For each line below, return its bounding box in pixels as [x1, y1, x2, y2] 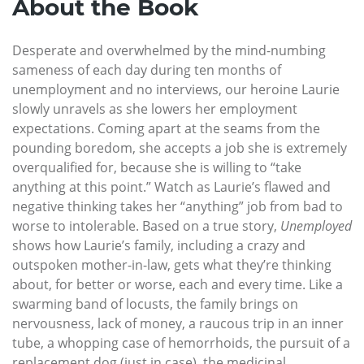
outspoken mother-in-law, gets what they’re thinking [12, 256, 331, 275]
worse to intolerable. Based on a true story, [12, 217, 280, 236]
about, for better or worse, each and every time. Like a [12, 275, 343, 294]
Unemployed [280, 217, 352, 236]
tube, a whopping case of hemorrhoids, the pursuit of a [12, 334, 350, 353]
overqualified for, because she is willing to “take [12, 158, 301, 177]
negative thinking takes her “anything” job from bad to [12, 197, 343, 216]
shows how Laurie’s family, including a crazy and [12, 236, 305, 255]
